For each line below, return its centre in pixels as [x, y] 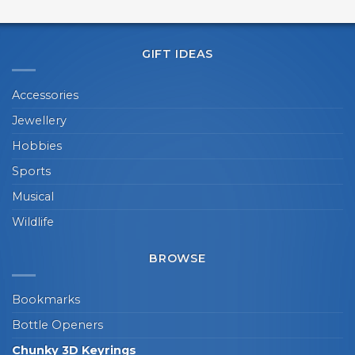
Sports [31, 171]
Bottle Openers [57, 325]
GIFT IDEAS [177, 53]
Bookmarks [46, 300]
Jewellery [39, 120]
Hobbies [37, 145]
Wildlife [33, 221]
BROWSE [177, 259]
